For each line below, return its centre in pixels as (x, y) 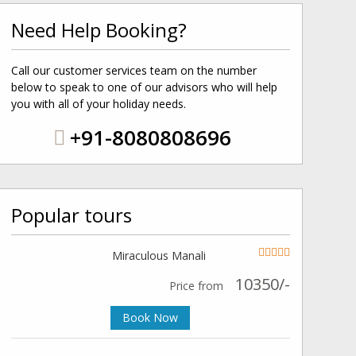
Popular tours (71, 215)
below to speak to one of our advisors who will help (144, 87)
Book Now (151, 317)
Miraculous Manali (159, 255)
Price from (196, 286)
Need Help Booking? (99, 30)
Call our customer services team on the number (133, 70)
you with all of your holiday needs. (98, 104)
